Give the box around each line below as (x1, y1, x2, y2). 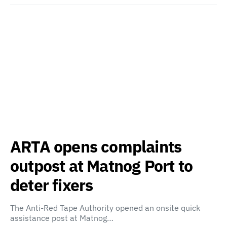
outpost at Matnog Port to (10, 155, 193, 176)
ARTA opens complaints (10, 136, 182, 157)
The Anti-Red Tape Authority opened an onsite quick (10, 203, 200, 213)
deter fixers (10, 174, 93, 196)
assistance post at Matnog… (10, 213, 113, 223)
